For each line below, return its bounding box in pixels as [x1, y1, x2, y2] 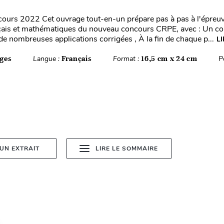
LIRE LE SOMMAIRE [95, 144, 158, 152]
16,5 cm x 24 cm [141, 54, 197, 63]
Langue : [32, 54, 61, 63]
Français [61, 54, 92, 63]
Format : [113, 54, 141, 63]
